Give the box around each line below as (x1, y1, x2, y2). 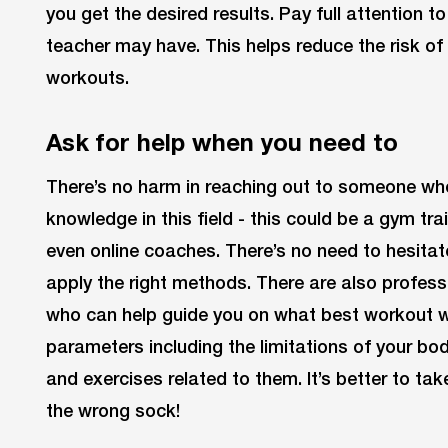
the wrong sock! (46, 398, 185, 421)
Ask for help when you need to (46, 127, 398, 156)
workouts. (46, 66, 129, 89)
